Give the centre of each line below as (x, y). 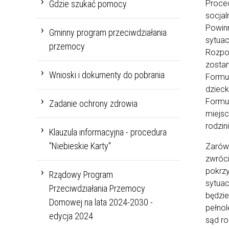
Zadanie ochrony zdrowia (93, 104)
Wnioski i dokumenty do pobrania (107, 75)
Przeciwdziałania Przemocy (97, 189)
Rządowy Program (81, 175)
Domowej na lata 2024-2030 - (101, 202)
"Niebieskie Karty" (80, 146)
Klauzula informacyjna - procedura (108, 132)
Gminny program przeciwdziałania (108, 33)
